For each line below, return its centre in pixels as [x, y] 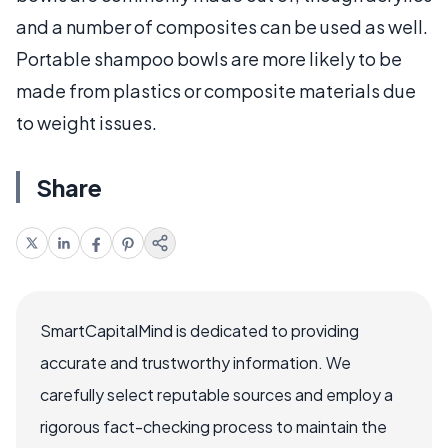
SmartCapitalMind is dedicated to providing [199, 330]
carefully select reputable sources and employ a [216, 394]
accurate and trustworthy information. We [195, 362]
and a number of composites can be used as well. [222, 26]
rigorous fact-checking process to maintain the [213, 426]
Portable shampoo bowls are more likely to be [209, 58]
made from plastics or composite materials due [216, 90]
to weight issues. [86, 122]
